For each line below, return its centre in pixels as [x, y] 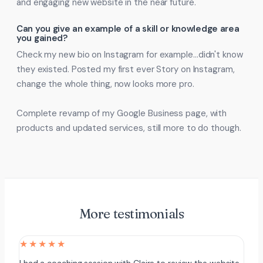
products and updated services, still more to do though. [129, 128]
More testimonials [131, 214]
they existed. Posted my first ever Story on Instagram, [126, 69]
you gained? [42, 38]
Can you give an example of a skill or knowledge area [128, 29]
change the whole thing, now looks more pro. [105, 84]
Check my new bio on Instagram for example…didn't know [130, 55]
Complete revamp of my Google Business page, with [122, 113]
